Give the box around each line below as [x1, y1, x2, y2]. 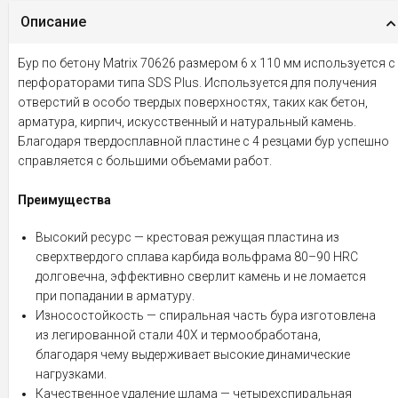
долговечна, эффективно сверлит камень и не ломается [36, 269, 366, 283]
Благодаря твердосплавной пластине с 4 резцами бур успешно [18, 134, 389, 148]
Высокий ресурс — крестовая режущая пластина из [36, 230, 339, 244]
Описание [20, 13, 86, 30]
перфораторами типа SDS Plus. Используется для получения [18, 76, 377, 90]
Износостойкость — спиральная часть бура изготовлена [36, 308, 376, 322]
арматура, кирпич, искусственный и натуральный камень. [18, 115, 356, 129]
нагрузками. [36, 367, 107, 381]
